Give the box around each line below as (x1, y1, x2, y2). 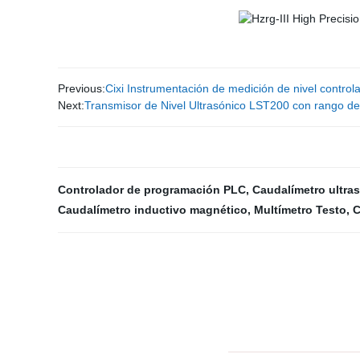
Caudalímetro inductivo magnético (58, 203, 247, 216)
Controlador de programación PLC (58, 183, 246, 196)
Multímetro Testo (254, 203, 346, 216)
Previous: (58, 82, 105, 95)
